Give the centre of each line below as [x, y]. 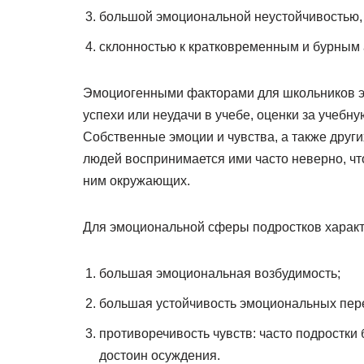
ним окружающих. [136, 181]
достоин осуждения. [160, 355]
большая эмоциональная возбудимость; [220, 273]
